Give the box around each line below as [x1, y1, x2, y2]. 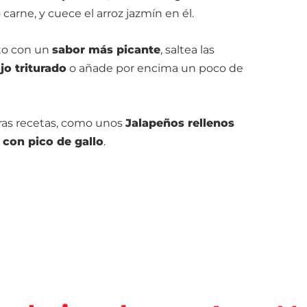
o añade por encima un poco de [66, 62, 243, 75]
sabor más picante [52, 43, 160, 56]
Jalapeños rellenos [125, 116, 234, 130]
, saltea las [160, 43, 214, 56]
